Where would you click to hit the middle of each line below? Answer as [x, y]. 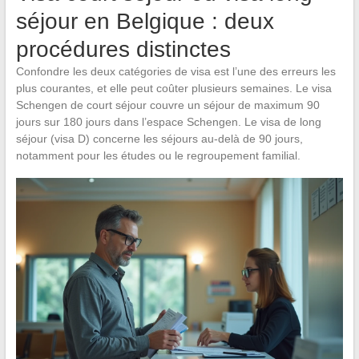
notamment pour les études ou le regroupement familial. [158, 155]
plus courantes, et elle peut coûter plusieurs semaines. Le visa [173, 88]
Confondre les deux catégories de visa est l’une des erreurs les [175, 71]
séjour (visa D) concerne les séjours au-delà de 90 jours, [159, 138]
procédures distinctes [123, 49]
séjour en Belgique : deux [145, 21]
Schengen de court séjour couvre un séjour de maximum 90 [167, 105]
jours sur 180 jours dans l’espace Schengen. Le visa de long [168, 121]
